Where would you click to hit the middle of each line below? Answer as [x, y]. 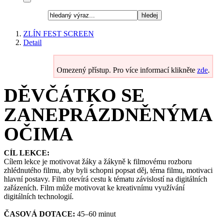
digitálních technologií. [39, 196]
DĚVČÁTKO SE [74, 95]
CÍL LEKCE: [27, 153]
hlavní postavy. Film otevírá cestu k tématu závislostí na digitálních [106, 179]
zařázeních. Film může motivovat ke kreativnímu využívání [94, 188]
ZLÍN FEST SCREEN [59, 34]
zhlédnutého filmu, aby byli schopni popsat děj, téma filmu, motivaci [108, 170]
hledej [150, 15]
